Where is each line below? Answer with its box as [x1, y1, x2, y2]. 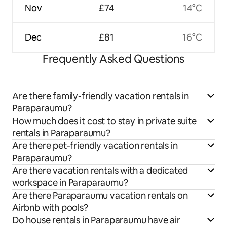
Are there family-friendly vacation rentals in [12, 90, 189, 102]
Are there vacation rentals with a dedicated [12, 165, 188, 177]
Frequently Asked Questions [43, 52, 184, 67]
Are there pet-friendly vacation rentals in [12, 140, 178, 152]
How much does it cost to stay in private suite [12, 115, 197, 127]
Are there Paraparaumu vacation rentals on [12, 190, 188, 202]
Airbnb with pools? [12, 202, 88, 214]
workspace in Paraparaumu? [12, 177, 128, 189]
